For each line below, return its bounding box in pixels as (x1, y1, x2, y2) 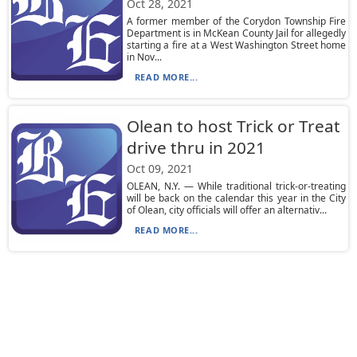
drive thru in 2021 (126, 136, 265, 159)
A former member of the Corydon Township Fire (126, 14, 347, 28)
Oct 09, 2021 (126, 161, 193, 176)
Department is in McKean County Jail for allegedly (126, 26, 347, 40)
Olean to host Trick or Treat (126, 115, 340, 137)
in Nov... (126, 50, 162, 64)
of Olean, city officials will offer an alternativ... (126, 203, 327, 217)
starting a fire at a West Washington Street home (126, 38, 347, 52)
